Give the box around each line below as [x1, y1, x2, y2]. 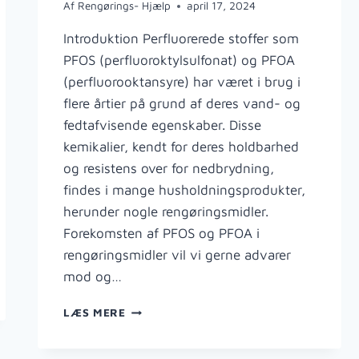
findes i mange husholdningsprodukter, [63, 182, 306, 199]
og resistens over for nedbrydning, [63, 160, 275, 177]
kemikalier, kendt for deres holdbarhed [63, 139, 300, 155]
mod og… [63, 268, 123, 285]
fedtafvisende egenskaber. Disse [63, 117, 262, 134]
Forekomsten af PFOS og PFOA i [63, 225, 260, 242]
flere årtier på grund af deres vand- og [63, 95, 301, 112]
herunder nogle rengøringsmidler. [63, 204, 269, 220]
